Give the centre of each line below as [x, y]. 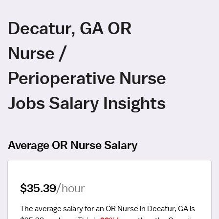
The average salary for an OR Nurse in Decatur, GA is [108, 209]
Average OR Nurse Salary [73, 145]
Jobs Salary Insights [87, 102]
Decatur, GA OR [70, 27]
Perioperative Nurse [87, 77]
